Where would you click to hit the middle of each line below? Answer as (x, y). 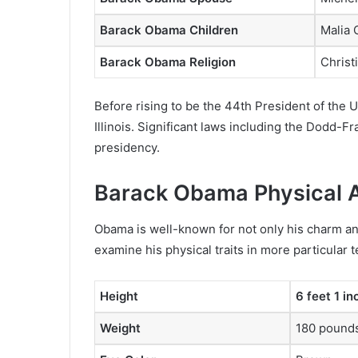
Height (119, 296)
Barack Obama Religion (168, 62)
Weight (120, 328)
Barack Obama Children (169, 30)
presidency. (127, 148)
